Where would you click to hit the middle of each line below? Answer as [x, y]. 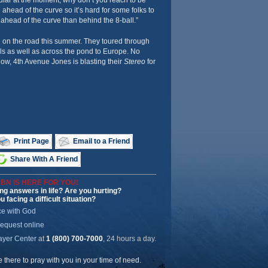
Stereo [134, 62]
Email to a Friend [101, 141]
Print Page [31, 141]
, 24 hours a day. [129, 239]
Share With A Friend [44, 159]
